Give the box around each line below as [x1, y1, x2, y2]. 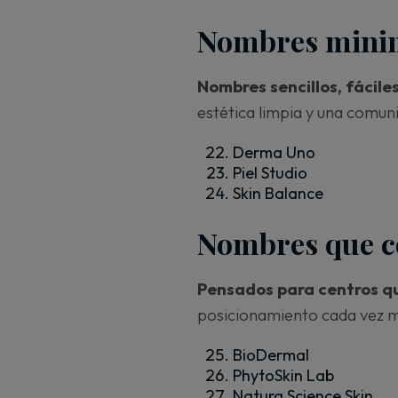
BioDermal [233, 344, 309, 365]
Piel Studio [233, 162, 307, 183]
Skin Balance [233, 182, 323, 203]
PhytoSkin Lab [233, 364, 334, 386]
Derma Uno [233, 141, 315, 163]
